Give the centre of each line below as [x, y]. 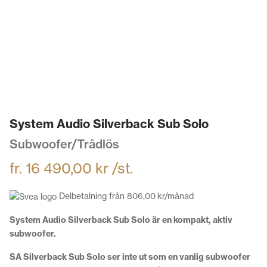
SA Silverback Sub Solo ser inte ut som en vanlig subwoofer [130, 257]
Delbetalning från [92, 196]
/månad [179, 196]
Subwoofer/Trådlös [64, 144]
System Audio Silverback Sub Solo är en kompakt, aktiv [121, 220]
